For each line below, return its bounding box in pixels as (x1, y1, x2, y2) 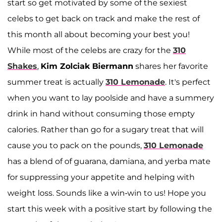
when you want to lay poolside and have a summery (7, 93, 214, 103)
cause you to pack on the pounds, (7, 141, 144, 151)
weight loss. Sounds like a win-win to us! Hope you (7, 188, 206, 198)
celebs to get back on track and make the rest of (7, 14, 200, 24)
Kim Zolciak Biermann (41, 61, 133, 71)
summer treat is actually (7, 77, 106, 87)
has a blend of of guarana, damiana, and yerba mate (7, 157, 211, 166)
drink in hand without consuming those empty (7, 109, 195, 119)
